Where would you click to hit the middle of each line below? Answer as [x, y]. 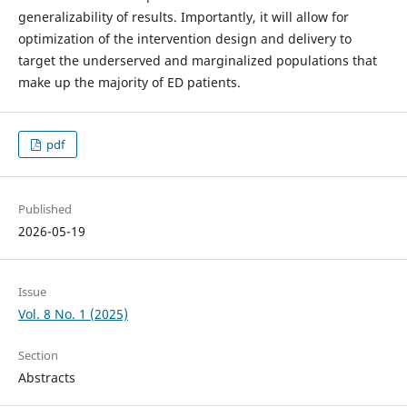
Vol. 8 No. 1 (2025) [73, 314]
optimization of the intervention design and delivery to [184, 38]
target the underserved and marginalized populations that [197, 60]
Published [45, 209]
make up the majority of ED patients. [129, 82]
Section [38, 356]
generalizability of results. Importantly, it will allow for [183, 16]
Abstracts [46, 378]
